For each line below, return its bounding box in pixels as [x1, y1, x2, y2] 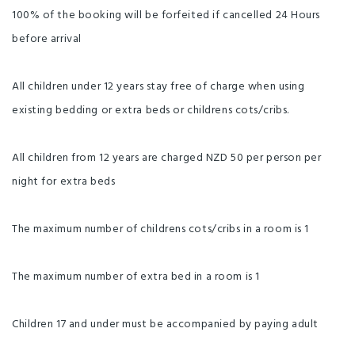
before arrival [12, 29, 82, 48]
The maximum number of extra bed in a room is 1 [12, 267, 260, 286]
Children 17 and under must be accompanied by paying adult [12, 315, 319, 334]
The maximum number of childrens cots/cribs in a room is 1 [12, 219, 309, 239]
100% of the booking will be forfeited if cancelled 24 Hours [12, 6, 321, 25]
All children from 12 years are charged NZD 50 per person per [12, 148, 322, 167]
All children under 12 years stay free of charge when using [12, 77, 305, 96]
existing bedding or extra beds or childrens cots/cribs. [12, 101, 289, 120]
